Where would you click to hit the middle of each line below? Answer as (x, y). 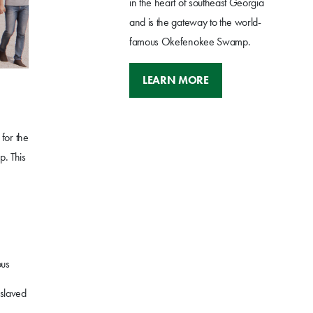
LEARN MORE (176, 80)
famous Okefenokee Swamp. (190, 42)
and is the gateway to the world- (195, 22)
